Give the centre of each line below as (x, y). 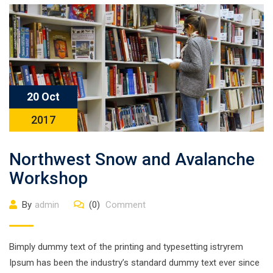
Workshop (48, 178)
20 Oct (43, 97)
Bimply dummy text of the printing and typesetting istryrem (126, 247)
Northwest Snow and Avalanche (132, 159)
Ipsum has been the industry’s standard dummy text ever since (134, 263)
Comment (124, 205)
